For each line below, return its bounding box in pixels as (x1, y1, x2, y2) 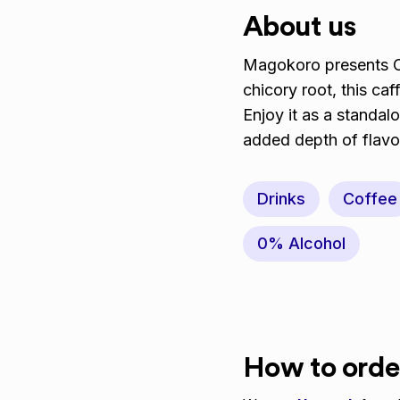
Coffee (343, 189, 397, 208)
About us (243, 12, 356, 41)
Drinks (257, 189, 305, 208)
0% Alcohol (257, 234, 346, 253)
